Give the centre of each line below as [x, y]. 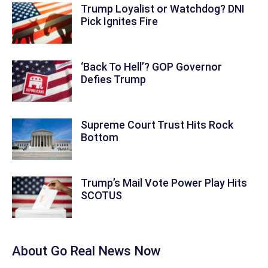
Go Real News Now [106, 251]
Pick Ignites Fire [119, 21]
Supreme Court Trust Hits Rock [157, 125]
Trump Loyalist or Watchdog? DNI [163, 9]
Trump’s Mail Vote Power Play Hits [164, 183]
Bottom [100, 137]
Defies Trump [113, 79]
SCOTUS [101, 195]
